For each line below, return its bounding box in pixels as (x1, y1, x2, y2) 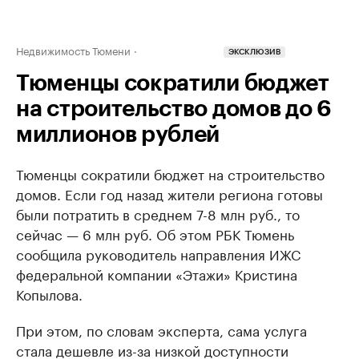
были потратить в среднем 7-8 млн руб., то (16, 203, 300, 224)
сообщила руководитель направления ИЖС (16, 243, 301, 264)
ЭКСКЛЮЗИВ (228, 48, 280, 57)
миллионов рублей (16, 123, 220, 146)
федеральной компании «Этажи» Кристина (16, 263, 297, 284)
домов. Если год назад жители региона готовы (16, 183, 323, 204)
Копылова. (16, 283, 83, 304)
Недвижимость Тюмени (16, 42, 131, 58)
